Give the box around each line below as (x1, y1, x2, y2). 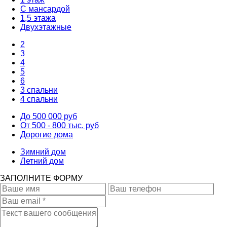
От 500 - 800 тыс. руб (20, 121, 99, 130)
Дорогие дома (20, 130, 73, 139)
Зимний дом (20, 147, 66, 156)
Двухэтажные (20, 22, 71, 31)
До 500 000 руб (20, 111, 77, 121)
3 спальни (20, 85, 58, 94)
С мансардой (20, 4, 70, 13)
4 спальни (20, 94, 58, 103)
